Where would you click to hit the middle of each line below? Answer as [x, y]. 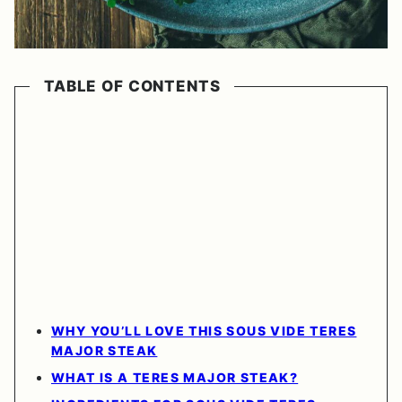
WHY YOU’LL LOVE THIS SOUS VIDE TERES [204, 331]
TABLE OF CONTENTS [132, 87]
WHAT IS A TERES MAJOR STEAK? [175, 378]
